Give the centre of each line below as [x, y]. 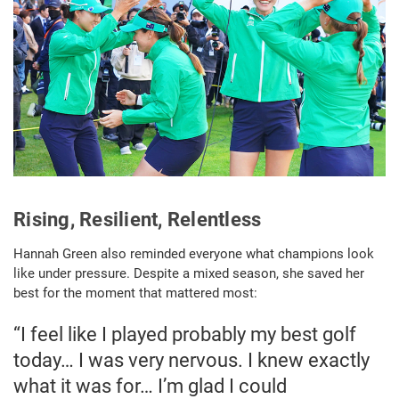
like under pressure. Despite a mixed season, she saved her [189, 274]
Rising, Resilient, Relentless [138, 220]
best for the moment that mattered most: [135, 293]
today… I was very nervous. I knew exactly [191, 361]
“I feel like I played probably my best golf [185, 335]
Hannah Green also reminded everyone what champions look [194, 254]
